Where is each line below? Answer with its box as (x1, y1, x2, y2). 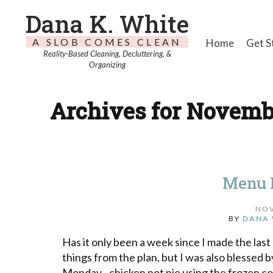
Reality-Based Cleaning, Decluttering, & (43, 49, 171, 58)
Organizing (88, 60, 126, 69)
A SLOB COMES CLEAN (32, 36, 182, 48)
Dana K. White (25, 8, 189, 40)
